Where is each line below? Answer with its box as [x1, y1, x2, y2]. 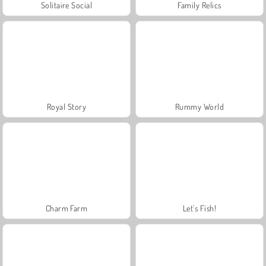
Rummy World [175, 101, 224, 112]
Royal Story [46, 101, 87, 112]
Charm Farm [45, 202, 88, 213]
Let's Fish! [182, 202, 217, 213]
